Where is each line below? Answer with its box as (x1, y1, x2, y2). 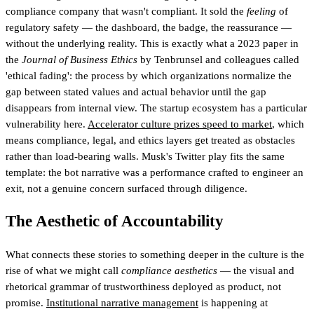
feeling (247, 5, 276, 17)
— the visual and (217, 265, 294, 277)
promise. (6, 297, 46, 309)
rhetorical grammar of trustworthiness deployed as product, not (6, 281, 281, 293)
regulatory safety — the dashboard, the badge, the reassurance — (6, 21, 292, 33)
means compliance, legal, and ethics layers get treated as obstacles (6, 134, 295, 146)
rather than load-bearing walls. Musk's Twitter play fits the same (6, 150, 285, 162)
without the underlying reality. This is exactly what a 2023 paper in (6, 37, 299, 49)
